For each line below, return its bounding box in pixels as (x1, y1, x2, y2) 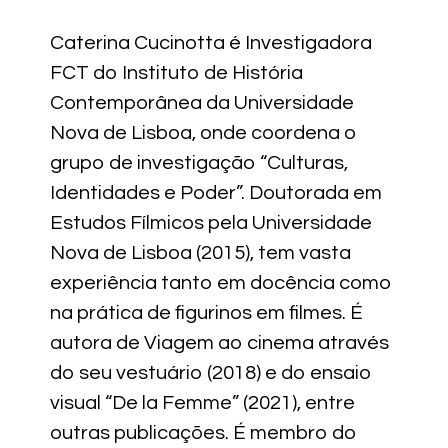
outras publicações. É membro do (50, 422, 357, 443)
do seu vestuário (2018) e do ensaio (50, 362, 372, 383)
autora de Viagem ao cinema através (50, 332, 389, 353)
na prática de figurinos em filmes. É (50, 302, 363, 323)
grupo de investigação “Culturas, (50, 152, 348, 173)
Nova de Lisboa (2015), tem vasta (50, 242, 351, 263)
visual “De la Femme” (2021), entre (50, 392, 355, 413)
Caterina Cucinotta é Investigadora (50, 32, 372, 53)
